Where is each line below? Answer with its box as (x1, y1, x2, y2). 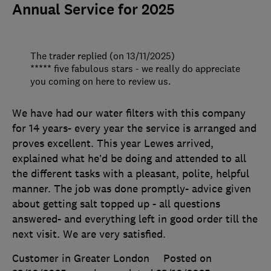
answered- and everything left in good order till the (12, 212, 258, 226)
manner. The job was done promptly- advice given (12, 181, 251, 195)
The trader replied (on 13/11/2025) (30, 49, 175, 62)
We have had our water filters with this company (12, 106, 246, 120)
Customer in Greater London (12, 251, 149, 265)
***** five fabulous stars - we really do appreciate (30, 62, 240, 74)
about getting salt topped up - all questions (12, 197, 220, 211)
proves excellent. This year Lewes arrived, (12, 136, 214, 150)
